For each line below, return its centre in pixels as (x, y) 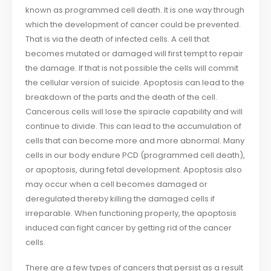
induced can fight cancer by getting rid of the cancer (129, 227)
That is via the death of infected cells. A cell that (118, 39)
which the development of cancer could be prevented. (133, 24)
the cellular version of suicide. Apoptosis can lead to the (135, 82)
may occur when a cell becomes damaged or (117, 184)
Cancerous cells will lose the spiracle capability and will (134, 111)
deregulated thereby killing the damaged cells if (120, 198)
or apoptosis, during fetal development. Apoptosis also (134, 169)
